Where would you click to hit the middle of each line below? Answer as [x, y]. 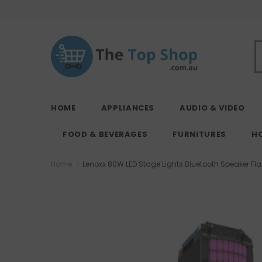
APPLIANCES [128, 108]
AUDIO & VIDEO [212, 108]
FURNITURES [199, 135]
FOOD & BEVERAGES [105, 135]
